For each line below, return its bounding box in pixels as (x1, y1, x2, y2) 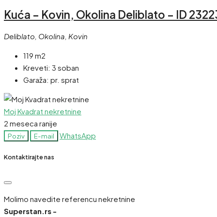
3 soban (52, 62, 79, 72)
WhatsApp (60, 130, 96, 140)
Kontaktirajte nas (4, 153, 54, 161)
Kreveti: (23, 62, 50, 72)
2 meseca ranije (4, 118, 57, 128)
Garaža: (23, 75, 49, 84)
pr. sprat (50, 75, 79, 84)
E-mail (34, 131, 54, 140)
